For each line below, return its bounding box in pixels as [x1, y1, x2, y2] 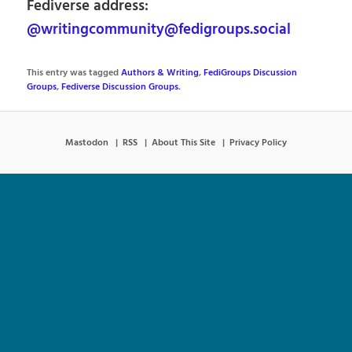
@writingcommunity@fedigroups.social [27, 18, 291, 42]
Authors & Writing [121, 66, 200, 81]
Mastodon [65, 135, 108, 150]
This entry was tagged [27, 66, 122, 81]
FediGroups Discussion [203, 66, 298, 81]
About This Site [152, 135, 215, 150]
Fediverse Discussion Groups [61, 80, 179, 95]
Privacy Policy [229, 135, 287, 150]
